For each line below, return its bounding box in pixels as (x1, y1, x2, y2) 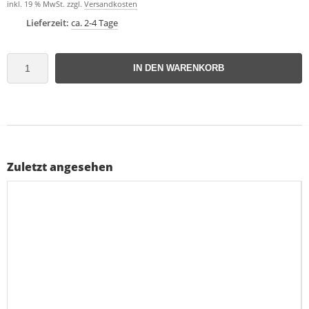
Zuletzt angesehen (7, 159, 113, 175)
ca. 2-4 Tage (71, 16, 118, 29)
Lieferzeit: (26, 16, 69, 29)
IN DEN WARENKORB (133, 62, 224, 73)
